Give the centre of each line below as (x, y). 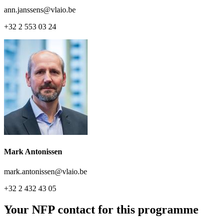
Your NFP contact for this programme (101, 209)
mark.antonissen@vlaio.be (46, 171)
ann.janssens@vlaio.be (40, 10)
